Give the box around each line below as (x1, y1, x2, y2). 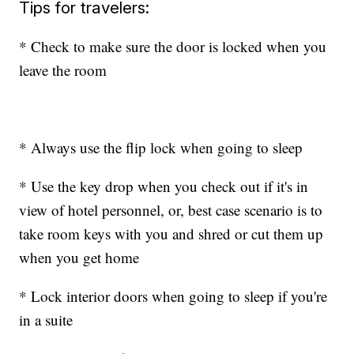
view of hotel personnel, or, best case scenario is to (19, 200, 323, 220)
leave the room (19, 60, 107, 81)
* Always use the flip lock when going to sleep (19, 137, 303, 158)
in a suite (19, 310, 73, 330)
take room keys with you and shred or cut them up (19, 224, 324, 244)
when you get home (19, 247, 140, 268)
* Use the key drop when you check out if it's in (19, 176, 309, 197)
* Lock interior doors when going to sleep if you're (19, 286, 328, 307)
